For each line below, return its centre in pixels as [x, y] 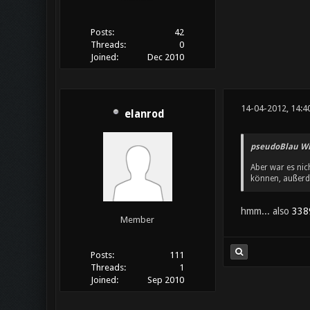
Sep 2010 [166, 280]
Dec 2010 [166, 57]
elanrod [144, 115]
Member [137, 220]
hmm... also [266, 211]
